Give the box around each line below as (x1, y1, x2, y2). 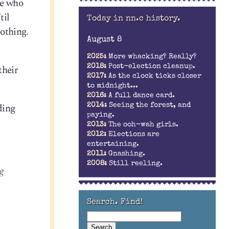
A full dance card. (108, 92, 175, 100)
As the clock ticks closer (108, 73, 201, 80)
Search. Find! (86, 198, 143, 207)
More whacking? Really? (108, 53, 197, 61)
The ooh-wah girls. (108, 121, 178, 129)
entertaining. (86, 141, 139, 148)
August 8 (86, 36, 122, 44)
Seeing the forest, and (108, 102, 191, 109)
